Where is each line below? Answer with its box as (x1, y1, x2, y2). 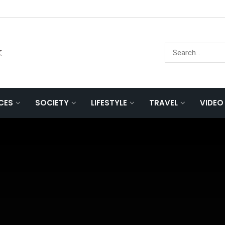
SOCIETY (35, 97, 69, 108)
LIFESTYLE (91, 97, 127, 108)
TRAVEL (149, 97, 178, 108)
